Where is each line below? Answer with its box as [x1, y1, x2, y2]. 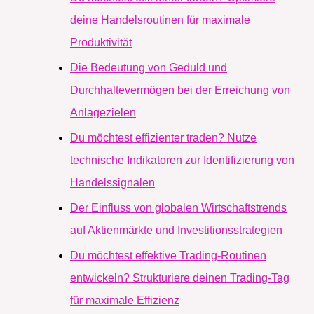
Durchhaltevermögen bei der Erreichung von [70, 84, 290, 97]
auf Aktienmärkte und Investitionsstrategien [70, 224, 282, 237]
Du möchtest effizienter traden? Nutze [70, 132, 257, 144]
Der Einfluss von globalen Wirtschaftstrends [70, 202, 287, 214]
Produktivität [70, 36, 132, 49]
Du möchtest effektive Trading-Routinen [70, 250, 266, 262]
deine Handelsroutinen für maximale [70, 14, 250, 27]
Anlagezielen [70, 107, 136, 119]
